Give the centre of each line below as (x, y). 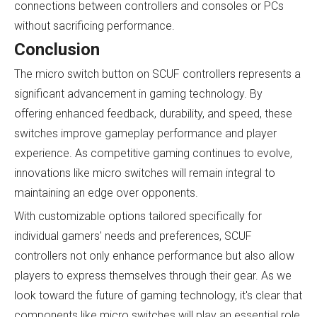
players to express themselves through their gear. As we (153, 275)
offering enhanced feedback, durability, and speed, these (153, 113)
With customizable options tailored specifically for (138, 216)
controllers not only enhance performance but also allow (154, 255)
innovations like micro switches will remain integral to (145, 173)
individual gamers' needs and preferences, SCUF (133, 236)
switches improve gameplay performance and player (145, 133)
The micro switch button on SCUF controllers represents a (157, 74)
